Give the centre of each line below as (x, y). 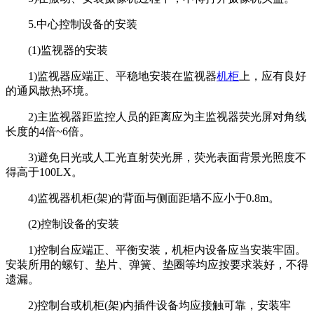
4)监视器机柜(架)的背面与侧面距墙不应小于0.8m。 (143, 198)
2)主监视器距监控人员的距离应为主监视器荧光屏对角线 (156, 116)
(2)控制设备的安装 (62, 224)
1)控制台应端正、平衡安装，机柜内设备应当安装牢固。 (156, 250)
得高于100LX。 (44, 172)
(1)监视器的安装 (57, 50)
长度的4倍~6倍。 (48, 131)
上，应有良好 (273, 76)
